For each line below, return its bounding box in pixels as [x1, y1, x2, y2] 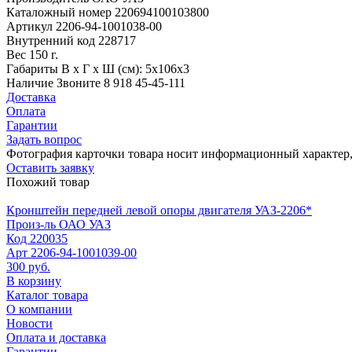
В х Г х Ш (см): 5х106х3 [61, 61, 189, 75]
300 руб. [6, 259, 50, 273]
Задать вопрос [6, 132, 82, 146]
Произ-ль [6, 217, 59, 231]
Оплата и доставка [6, 330, 106, 344]
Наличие [6, 75, 57, 90]
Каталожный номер [6, 5, 115, 19]
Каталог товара [6, 288, 88, 302]
